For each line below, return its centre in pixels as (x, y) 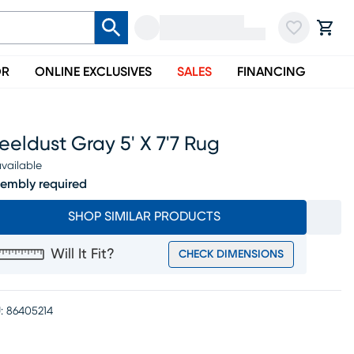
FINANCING (271, 72)
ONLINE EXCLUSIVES (93, 72)
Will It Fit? (83, 254)
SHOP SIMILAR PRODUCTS (144, 217)
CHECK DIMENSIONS (231, 254)
